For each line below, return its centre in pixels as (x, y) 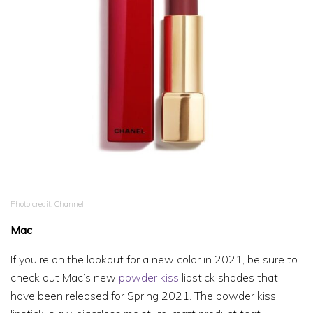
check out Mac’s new (65, 277)
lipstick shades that (228, 277)
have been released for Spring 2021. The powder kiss (143, 295)
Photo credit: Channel (47, 204)
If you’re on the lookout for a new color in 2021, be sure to (154, 259)
